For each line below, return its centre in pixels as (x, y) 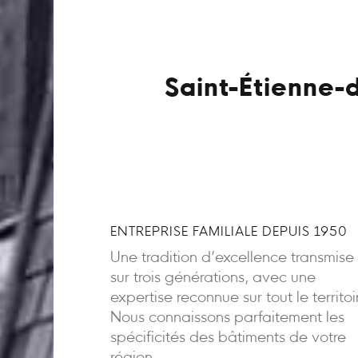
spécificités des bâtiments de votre (228, 338)
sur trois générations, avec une (213, 278)
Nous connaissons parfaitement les (227, 318)
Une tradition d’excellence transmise (232, 258)
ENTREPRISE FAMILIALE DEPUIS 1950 (229, 232)
